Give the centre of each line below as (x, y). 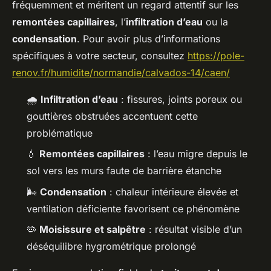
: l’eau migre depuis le (196, 154)
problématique (60, 133)
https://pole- (216, 55)
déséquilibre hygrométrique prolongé (111, 247)
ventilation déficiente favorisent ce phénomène (133, 208)
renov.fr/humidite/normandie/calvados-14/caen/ (121, 72)
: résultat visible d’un (194, 230)
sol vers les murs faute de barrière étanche (124, 171)
